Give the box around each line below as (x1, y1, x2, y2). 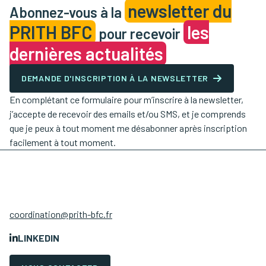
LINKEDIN (18, 232, 59, 243)
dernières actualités (9, 43, 163, 64)
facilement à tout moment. (9, 137, 116, 148)
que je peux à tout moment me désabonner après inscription (9, 122, 247, 134)
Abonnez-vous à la (9, 4, 125, 21)
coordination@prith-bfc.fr (9, 208, 112, 220)
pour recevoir (96, 25, 184, 42)
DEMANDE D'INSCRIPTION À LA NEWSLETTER (21, 73, 208, 83)
